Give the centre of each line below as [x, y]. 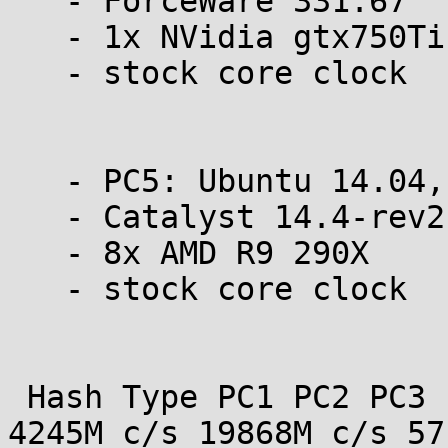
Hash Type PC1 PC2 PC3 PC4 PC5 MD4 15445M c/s [17, 397]
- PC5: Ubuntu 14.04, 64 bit [36, 181]
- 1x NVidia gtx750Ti [36, 37]
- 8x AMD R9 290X [36, 253]
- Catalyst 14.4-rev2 [36, 217]
